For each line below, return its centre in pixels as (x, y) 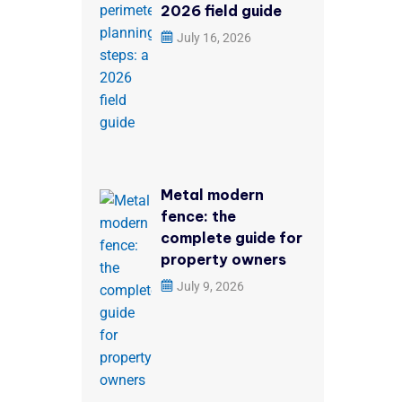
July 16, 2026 (214, 38)
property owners (223, 259)
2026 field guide (221, 11)
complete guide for (232, 238)
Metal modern (212, 195)
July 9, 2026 (210, 286)
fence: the (198, 216)
